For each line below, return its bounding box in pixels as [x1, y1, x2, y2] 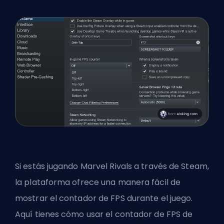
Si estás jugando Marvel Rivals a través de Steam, [15, 160, 209, 172]
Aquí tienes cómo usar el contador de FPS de [15, 208, 193, 220]
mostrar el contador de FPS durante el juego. [15, 192, 193, 204]
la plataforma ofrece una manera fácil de [15, 176, 181, 188]
